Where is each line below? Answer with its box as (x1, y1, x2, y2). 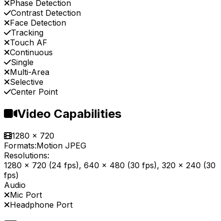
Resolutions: (4, 150, 49, 161)
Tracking (11, 28, 43, 38)
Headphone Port (10, 200, 73, 210)
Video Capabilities (17, 107, 121, 121)
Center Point (11, 87, 58, 97)
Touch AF (10, 37, 47, 48)
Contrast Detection (11, 8, 81, 18)
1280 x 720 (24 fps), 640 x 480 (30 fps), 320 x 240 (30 (4, 160, 216, 171)
